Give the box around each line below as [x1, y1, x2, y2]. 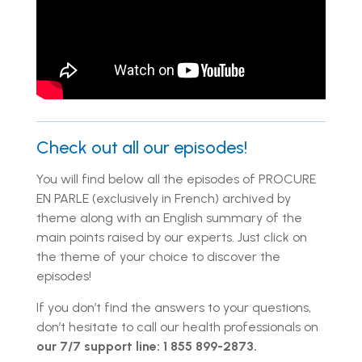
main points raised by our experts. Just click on [36, 229, 307, 245]
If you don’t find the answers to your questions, [36, 299, 311, 315]
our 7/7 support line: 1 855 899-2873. [36, 338, 257, 354]
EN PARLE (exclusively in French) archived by [36, 190, 291, 206]
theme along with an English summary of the [36, 209, 302, 225]
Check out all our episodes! [36, 136, 247, 158]
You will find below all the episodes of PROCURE [36, 170, 316, 187]
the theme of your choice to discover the [36, 248, 280, 264]
